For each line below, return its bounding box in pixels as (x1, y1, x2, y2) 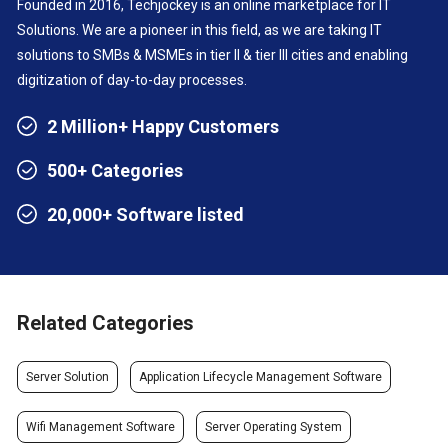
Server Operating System (205, 420, 343, 434)
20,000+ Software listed (47, 204, 245, 225)
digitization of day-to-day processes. (17, 72, 248, 88)
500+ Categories (47, 160, 184, 181)
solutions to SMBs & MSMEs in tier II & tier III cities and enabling (17, 47, 409, 63)
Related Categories (17, 311, 195, 335)
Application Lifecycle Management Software (139, 370, 383, 384)
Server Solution (26, 370, 110, 384)
